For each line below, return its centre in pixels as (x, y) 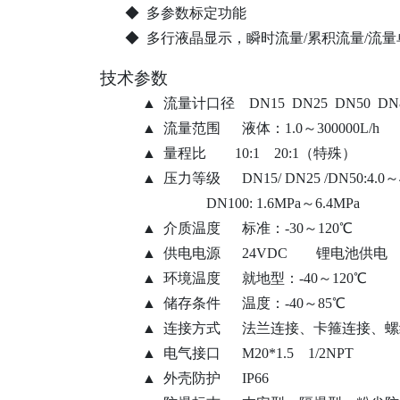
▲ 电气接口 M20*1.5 (217, 353)
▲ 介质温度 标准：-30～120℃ (258, 228)
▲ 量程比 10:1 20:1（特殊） (249, 153)
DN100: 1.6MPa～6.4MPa (295, 203)
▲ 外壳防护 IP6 (201, 378)
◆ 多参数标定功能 (185, 12)
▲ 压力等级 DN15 (209, 178)
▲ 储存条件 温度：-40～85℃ (267, 303)
